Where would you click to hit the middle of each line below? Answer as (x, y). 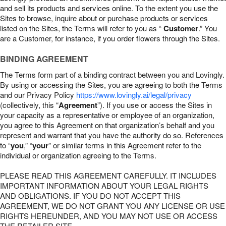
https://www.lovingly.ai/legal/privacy (134, 95)
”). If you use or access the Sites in (155, 105)
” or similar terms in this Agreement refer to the (125, 145)
